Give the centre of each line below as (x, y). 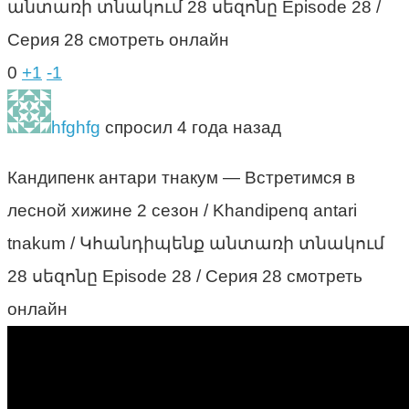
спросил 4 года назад (191, 127)
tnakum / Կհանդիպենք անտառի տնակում (196, 243)
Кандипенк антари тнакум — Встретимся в (181, 177)
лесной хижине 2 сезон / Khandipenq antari (182, 210)
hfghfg (76, 127)
